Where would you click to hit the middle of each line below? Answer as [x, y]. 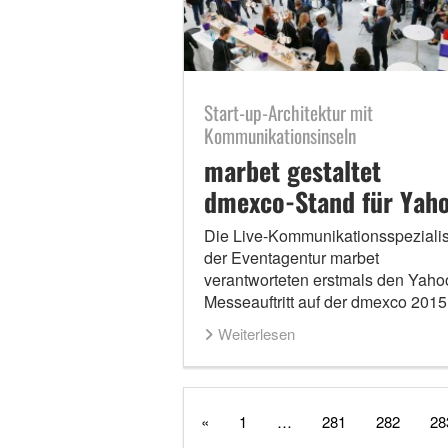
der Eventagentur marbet [291, 258]
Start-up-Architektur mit [288, 113]
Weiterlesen [256, 334]
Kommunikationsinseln [279, 136]
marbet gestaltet [292, 171]
